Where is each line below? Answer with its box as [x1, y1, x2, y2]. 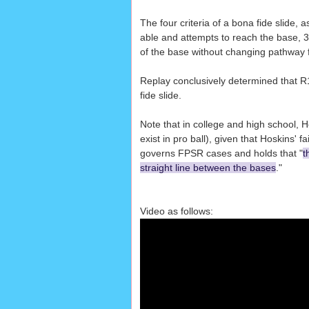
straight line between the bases [139, 162, 276, 174]
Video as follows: [139, 206, 213, 217]
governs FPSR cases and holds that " [139, 148, 303, 159]
